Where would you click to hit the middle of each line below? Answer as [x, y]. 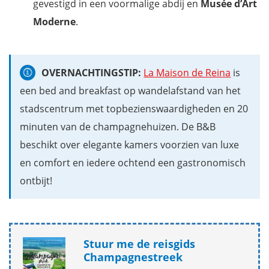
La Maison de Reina [187, 73]
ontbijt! [36, 181]
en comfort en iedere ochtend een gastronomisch [133, 163]
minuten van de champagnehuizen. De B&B [118, 127]
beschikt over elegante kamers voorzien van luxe [129, 145]
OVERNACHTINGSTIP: [92, 73]
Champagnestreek [133, 257]
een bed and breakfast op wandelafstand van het [130, 91]
